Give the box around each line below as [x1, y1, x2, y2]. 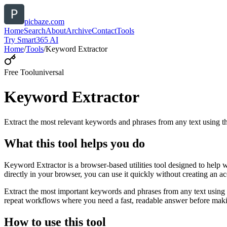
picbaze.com [24, 17, 64, 26]
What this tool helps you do [4, 136, 145, 150]
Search [24, 26, 46, 35]
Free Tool [4, 68, 35, 77]
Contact [92, 26, 117, 35]
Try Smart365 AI [4, 35, 58, 44]
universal [35, 68, 64, 77]
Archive [66, 26, 92, 35]
